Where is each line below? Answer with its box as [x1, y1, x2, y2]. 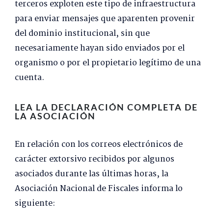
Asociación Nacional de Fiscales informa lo [15, 182, 183, 196]
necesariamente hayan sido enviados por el [15, 42, 185, 55]
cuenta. [15, 71, 44, 85]
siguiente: [15, 197, 55, 211]
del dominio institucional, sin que [15, 27, 150, 41]
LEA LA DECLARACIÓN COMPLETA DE [15, 102, 198, 113]
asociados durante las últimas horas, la [15, 167, 168, 181]
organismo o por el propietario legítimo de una [15, 56, 201, 70]
